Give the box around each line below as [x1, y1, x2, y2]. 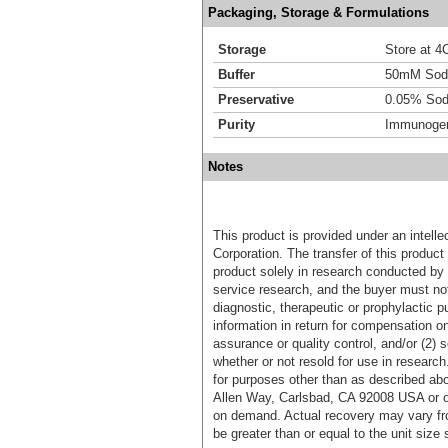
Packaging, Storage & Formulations [208, 4, 429, 20]
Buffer [218, 66, 255, 82]
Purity [218, 116, 255, 132]
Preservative [218, 91, 294, 107]
